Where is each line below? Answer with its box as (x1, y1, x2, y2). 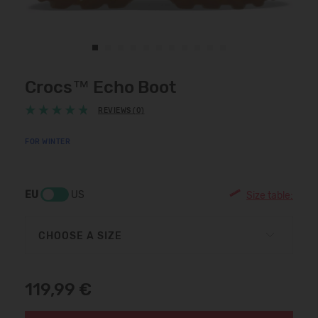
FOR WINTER (25, 138, 70, 146)
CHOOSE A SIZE (38, 230, 122, 242)
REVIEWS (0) (98, 106, 145, 115)
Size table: (246, 189, 293, 202)
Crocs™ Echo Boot (25, 77, 176, 97)
